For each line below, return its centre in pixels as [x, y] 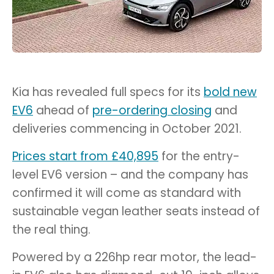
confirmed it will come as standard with [127, 193]
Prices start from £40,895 [85, 156]
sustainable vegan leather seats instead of [136, 211]
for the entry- [199, 156]
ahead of [63, 110]
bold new [230, 92]
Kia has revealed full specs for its [108, 92]
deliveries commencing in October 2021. [127, 128]
